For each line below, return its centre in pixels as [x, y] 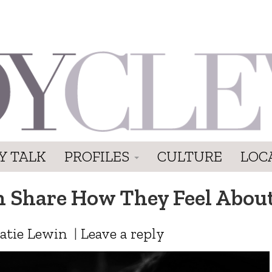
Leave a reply [123, 233]
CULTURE [190, 156]
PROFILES [99, 156]
